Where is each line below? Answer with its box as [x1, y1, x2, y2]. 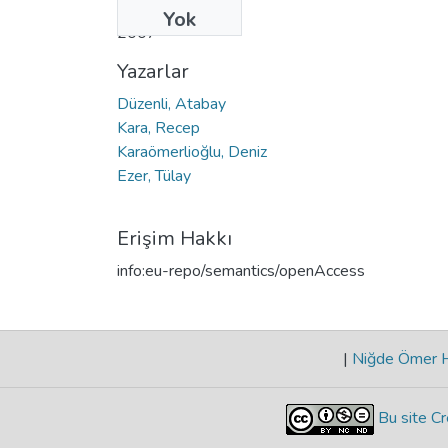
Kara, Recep [117, 116, 200, 139]
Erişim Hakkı [117, 224, 232, 252]
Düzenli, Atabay [117, 92, 226, 115]
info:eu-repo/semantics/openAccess [117, 259, 365, 282]
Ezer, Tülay [117, 164, 191, 187]
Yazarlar [117, 57, 189, 85]
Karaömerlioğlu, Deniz [117, 140, 267, 163]
